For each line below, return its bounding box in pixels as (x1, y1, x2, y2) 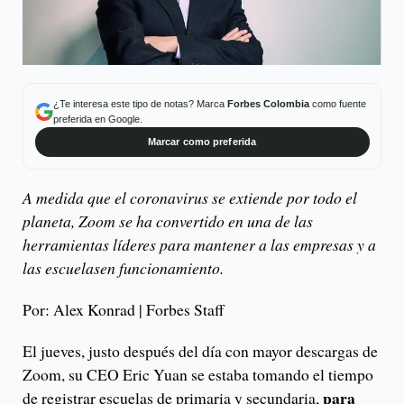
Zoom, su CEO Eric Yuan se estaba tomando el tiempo (23, 363, 373, 385)
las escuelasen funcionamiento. (23, 256, 224, 279)
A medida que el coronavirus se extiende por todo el (23, 186, 357, 208)
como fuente (308, 98, 366, 109)
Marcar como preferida (147, 136, 257, 148)
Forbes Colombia (226, 98, 309, 109)
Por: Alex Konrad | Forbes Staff (23, 298, 225, 320)
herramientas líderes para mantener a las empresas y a (23, 233, 376, 255)
